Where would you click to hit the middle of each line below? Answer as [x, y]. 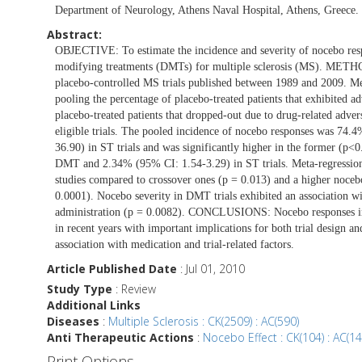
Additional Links [94, 305]
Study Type [80, 288]
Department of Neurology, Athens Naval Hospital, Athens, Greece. [207, 10]
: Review [134, 288]
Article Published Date [112, 268]
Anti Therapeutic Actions [120, 337]
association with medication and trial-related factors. [175, 244]
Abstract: [74, 34]
